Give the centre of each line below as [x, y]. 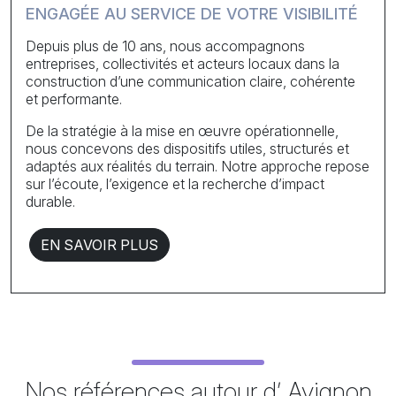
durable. [50, 202]
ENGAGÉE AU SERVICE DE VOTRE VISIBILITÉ [192, 14]
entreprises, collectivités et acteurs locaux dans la [183, 64]
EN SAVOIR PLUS [99, 245]
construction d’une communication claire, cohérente [190, 82]
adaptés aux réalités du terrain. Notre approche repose [198, 167]
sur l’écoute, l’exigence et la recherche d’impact [175, 184]
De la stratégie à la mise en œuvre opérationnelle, [182, 131]
